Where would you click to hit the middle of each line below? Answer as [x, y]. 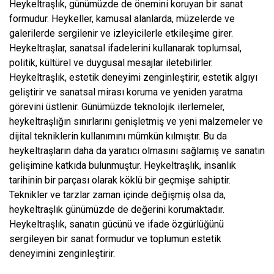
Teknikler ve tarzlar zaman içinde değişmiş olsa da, [117, 194]
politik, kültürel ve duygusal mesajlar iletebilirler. [111, 62]
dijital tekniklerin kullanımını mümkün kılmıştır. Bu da [118, 136]
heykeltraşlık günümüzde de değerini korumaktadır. [117, 209]
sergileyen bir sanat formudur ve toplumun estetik [115, 239]
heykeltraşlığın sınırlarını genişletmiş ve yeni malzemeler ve [136, 121]
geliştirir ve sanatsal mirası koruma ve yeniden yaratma [126, 92]
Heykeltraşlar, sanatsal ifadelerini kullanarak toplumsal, [125, 48]
